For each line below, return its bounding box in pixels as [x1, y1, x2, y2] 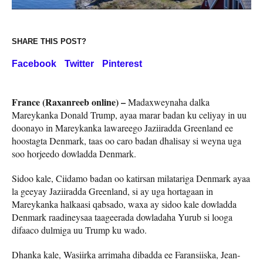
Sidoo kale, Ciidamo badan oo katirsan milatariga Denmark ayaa [12, 171, 250, 184]
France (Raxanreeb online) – [12, 95, 126, 109]
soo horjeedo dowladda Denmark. [12, 147, 136, 160]
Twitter [65, 58, 94, 69]
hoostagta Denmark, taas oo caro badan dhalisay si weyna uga [12, 134, 241, 147]
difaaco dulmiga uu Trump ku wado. [12, 223, 147, 236]
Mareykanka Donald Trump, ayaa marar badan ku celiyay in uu [12, 108, 247, 121]
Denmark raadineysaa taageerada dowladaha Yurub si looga [12, 210, 232, 223]
